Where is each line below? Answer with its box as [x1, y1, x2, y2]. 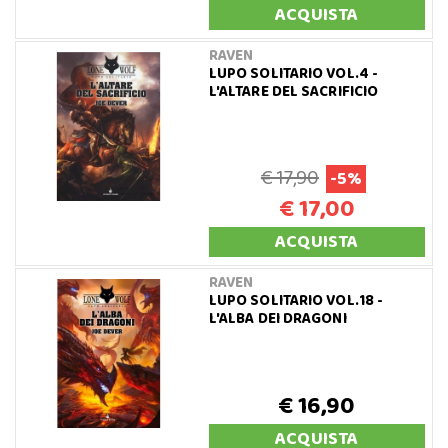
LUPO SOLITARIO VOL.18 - [208, 288, 384, 313]
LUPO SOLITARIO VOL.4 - [208, 61, 379, 86]
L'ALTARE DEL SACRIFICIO [208, 79, 379, 104]
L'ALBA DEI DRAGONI [208, 306, 347, 331]
